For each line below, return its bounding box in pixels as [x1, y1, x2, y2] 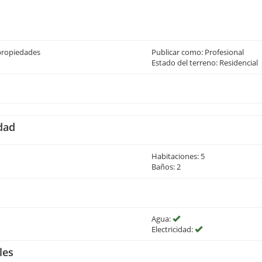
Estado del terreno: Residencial [151, 57, 258, 68]
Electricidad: [151, 224, 195, 235]
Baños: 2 [151, 161, 181, 172]
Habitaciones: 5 [151, 151, 205, 161]
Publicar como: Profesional [151, 47, 244, 57]
